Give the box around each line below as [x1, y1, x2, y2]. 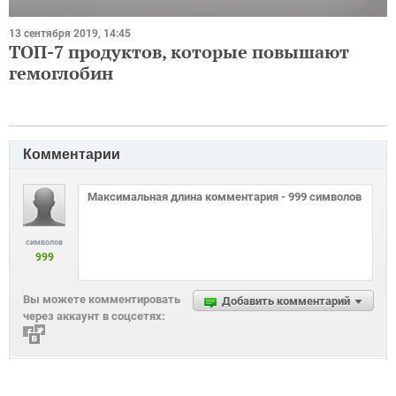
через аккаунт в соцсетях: [23, 309, 165, 324]
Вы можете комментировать [23, 293, 180, 307]
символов [26, 238, 63, 247]
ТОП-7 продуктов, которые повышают [9, 40, 349, 65]
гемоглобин [9, 61, 113, 86]
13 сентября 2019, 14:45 [9, 27, 131, 41]
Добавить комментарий [222, 294, 350, 308]
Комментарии [23, 147, 120, 163]
